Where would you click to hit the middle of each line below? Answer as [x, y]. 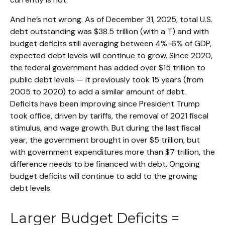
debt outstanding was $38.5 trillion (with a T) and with [109, 31]
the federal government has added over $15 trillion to [108, 67]
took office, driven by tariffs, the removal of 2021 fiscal [109, 116]
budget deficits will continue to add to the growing [104, 176]
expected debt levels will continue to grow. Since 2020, [111, 55]
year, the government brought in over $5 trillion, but [105, 140]
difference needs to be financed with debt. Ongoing [105, 164]
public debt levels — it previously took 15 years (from [107, 79]
